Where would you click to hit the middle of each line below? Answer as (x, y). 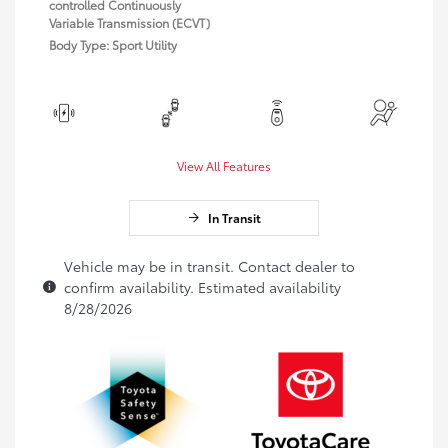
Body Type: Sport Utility (113, 45)
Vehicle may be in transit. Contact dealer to (209, 266)
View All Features (224, 166)
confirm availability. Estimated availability (202, 287)
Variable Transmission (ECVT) (129, 23)
